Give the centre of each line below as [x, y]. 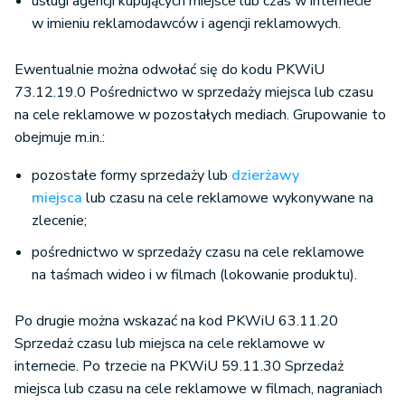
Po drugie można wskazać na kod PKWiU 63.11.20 [176, 321]
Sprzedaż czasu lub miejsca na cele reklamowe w [170, 344]
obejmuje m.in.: [60, 137]
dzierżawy [265, 175]
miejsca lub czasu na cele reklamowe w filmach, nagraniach [198, 389]
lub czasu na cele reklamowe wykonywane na [228, 198]
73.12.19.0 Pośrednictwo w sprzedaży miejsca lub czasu [194, 92]
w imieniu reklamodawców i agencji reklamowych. [188, 24]
